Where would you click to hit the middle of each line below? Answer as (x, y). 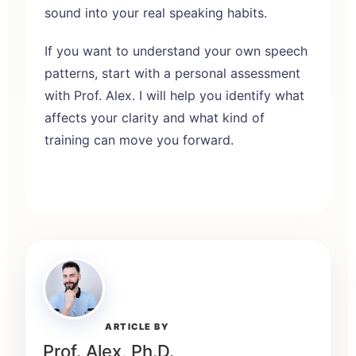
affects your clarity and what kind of (155, 117)
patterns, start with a (110, 73)
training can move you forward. (139, 139)
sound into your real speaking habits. (156, 12)
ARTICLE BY (137, 326)
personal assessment (238, 73)
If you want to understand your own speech (176, 50)
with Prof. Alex (88, 95)
